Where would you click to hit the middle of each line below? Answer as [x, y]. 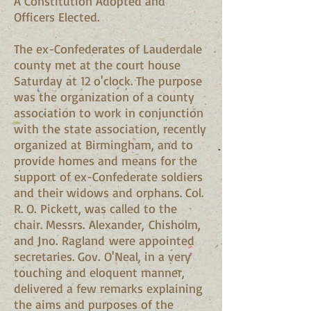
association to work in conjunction [109, 112]
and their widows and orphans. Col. [109, 192]
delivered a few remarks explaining [108, 288]
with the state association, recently [110, 128]
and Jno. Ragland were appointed [104, 240]
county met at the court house [97, 65]
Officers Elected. [57, 17]
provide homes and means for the [106, 160]
